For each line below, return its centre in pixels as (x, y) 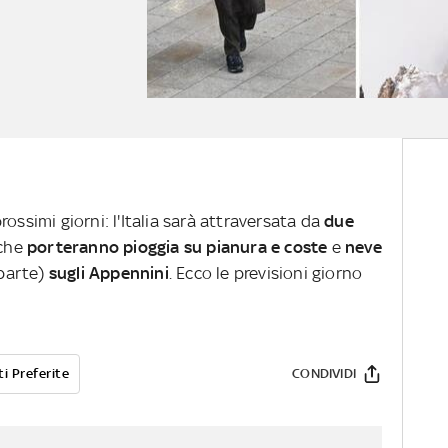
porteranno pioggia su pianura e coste (177, 247)
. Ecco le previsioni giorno (265, 273)
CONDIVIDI (324, 374)
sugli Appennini (108, 273)
